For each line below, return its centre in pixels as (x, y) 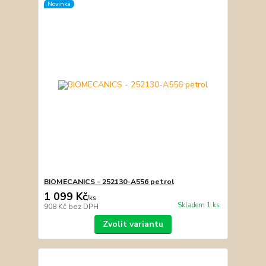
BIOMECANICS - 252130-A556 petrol (109, 181)
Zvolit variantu (133, 224)
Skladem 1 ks (198, 205)
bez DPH (83, 206)
